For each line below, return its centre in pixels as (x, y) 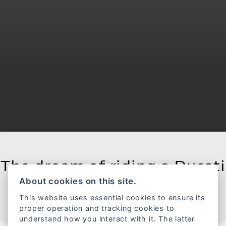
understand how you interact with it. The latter (107, 218)
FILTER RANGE (119, 189)
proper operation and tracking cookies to (97, 208)
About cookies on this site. (78, 181)
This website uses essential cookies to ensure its (112, 197)
